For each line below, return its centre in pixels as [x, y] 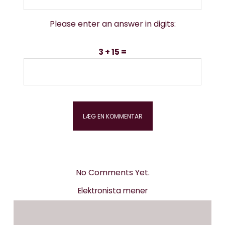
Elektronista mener [113, 191]
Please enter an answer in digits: [113, 24]
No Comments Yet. [113, 173]
